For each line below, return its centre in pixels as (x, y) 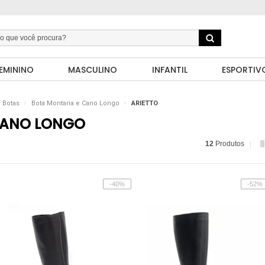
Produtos (229, 144)
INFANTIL (169, 70)
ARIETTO (145, 103)
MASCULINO (93, 70)
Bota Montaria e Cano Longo (75, 103)
